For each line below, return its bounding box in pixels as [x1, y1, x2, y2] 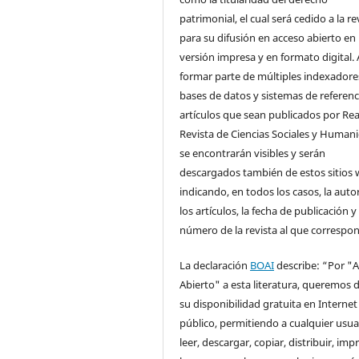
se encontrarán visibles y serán [179, 145, 326, 160]
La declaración [179, 257, 251, 272]
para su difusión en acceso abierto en [179, 30, 357, 45]
